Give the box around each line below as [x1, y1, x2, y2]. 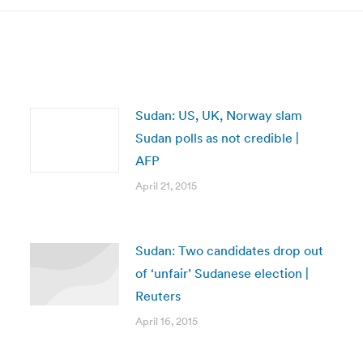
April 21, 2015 [135, 179, 197, 193]
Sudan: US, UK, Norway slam [135, 107, 302, 123]
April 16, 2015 [135, 314, 198, 328]
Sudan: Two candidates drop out [135, 242, 323, 258]
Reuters [135, 288, 181, 304]
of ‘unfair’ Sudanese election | [135, 265, 309, 281]
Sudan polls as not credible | [135, 130, 299, 146]
